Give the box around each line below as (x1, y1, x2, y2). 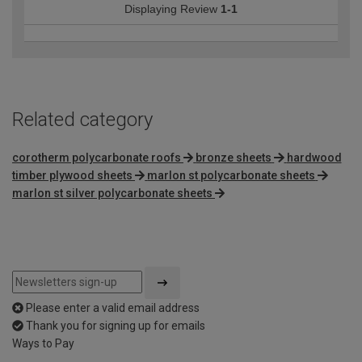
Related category (12, 108, 153, 132)
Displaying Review (124, 2, 221, 16)
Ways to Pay (12, 336, 74, 350)
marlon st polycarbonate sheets (147, 168, 316, 182)
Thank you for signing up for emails (26, 318, 205, 332)
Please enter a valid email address (26, 301, 200, 314)
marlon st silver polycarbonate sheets (12, 186, 213, 200)
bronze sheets (196, 150, 272, 164)
